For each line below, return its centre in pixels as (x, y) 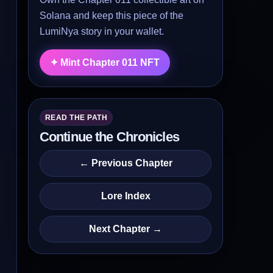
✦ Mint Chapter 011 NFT (105, 62)
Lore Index (126, 196)
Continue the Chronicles (109, 137)
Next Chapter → (126, 229)
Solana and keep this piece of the (112, 16)
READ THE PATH (76, 118)
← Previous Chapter (126, 163)
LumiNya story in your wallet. (102, 31)
